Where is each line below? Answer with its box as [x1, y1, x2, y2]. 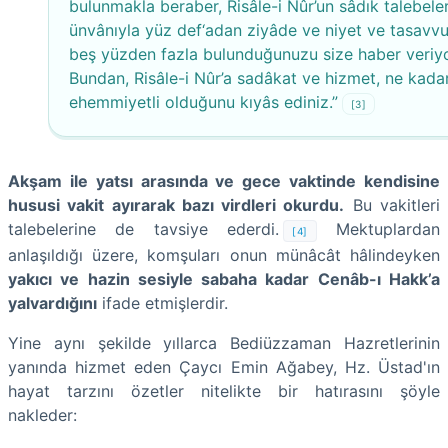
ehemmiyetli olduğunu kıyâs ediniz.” [69, 91, 338, 112]
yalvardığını [8, 292, 97, 313]
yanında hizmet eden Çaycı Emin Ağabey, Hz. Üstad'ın [8, 356, 440, 377]
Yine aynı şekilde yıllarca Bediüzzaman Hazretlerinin [8, 332, 440, 353]
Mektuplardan [316, 218, 441, 239]
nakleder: [8, 404, 77, 425]
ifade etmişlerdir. [97, 292, 228, 313]
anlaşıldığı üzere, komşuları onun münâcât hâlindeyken [8, 244, 440, 265]
